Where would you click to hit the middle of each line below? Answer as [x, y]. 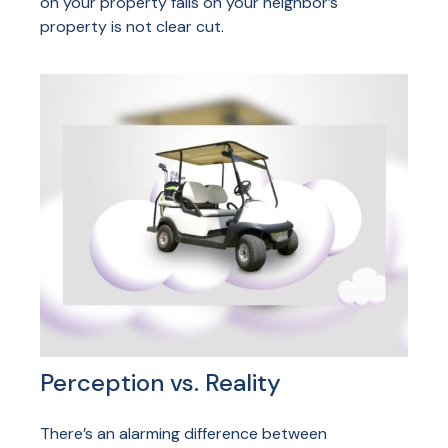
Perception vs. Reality [160, 382]
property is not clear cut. [132, 27]
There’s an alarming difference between [183, 433]
